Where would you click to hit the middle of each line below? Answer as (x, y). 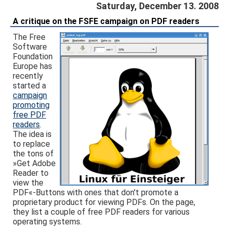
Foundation (33, 56)
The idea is (32, 134)
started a (30, 86)
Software (30, 47)
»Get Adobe (35, 163)
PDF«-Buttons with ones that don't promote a (96, 192)
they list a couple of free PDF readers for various (101, 212)
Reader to (31, 173)
